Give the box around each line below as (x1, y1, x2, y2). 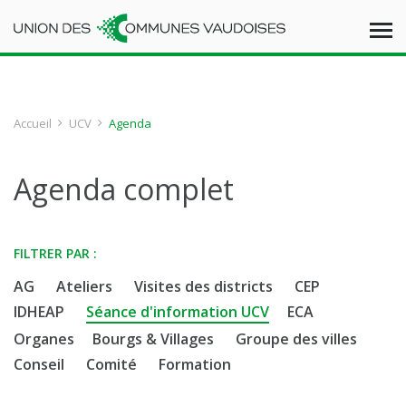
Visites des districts (134, 276, 273, 296)
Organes (14, 329, 74, 349)
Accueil (14, 115, 52, 131)
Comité (86, 354, 137, 374)
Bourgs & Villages (92, 329, 214, 349)
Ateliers (56, 276, 112, 296)
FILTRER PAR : (14, 245, 97, 262)
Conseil (14, 354, 64, 374)
